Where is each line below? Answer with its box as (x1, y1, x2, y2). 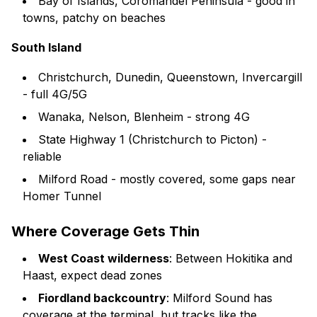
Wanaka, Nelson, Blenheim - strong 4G (38, 110, 250, 124)
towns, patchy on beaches (23, 11, 166, 25)
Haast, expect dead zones (23, 268, 162, 282)
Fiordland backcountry (38, 291, 166, 305)
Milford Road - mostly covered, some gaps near (38, 172, 296, 186)
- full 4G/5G (23, 87, 87, 101)
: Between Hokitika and (169, 251, 292, 265)
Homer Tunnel (23, 189, 101, 203)
